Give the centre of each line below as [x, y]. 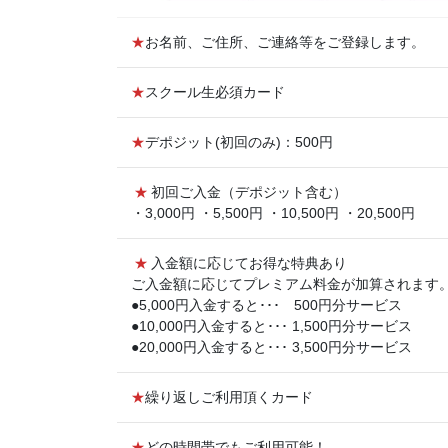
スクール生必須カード [215, 92]
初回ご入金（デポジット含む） [248, 192]
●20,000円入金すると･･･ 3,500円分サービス [271, 347]
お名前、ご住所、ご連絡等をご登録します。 [285, 42]
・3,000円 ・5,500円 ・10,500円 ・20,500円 [273, 213]
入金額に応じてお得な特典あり [248, 263]
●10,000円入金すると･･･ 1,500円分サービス [271, 326]
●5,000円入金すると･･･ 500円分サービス [266, 305]
